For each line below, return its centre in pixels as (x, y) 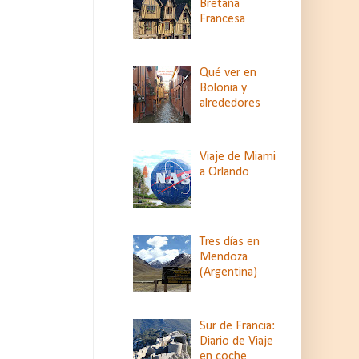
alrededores (230, 103)
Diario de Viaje (237, 342)
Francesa (223, 19)
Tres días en (230, 242)
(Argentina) (229, 272)
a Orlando (225, 173)
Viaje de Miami (238, 157)
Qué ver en (228, 73)
